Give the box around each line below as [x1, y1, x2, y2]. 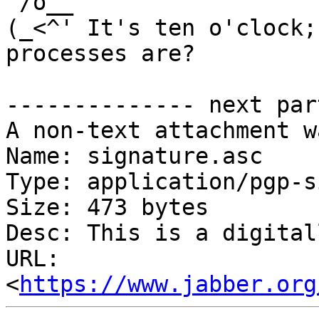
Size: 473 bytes [6, 194, 209, 221]
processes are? [6, 41, 195, 67]
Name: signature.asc [6, 143, 263, 169]
